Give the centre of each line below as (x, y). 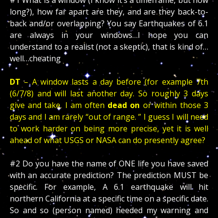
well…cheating (35, 59)
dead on (124, 105)
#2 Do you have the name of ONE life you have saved (109, 164)
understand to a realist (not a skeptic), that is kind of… (109, 47)
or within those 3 (174, 105)
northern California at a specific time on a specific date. (109, 199)
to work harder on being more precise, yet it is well (109, 129)
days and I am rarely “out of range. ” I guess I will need (109, 117)
